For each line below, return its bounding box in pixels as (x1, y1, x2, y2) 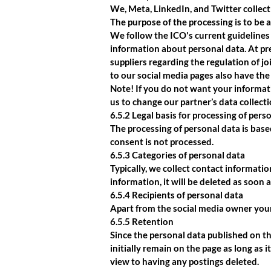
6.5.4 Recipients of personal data (110, 189, 243, 200)
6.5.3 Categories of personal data (110, 149, 245, 160)
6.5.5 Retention (110, 216, 174, 227)
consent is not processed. (110, 136, 214, 147)
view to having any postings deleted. (110, 256, 259, 267)
